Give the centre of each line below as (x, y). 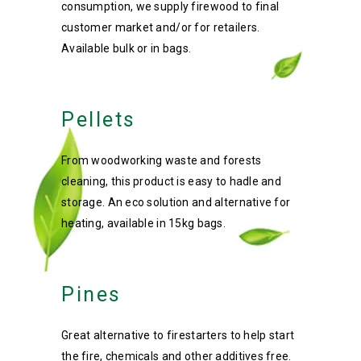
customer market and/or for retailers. (161, 27)
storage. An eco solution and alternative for (176, 202)
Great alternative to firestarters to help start (178, 335)
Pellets (99, 120)
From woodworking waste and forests (162, 160)
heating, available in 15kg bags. (143, 223)
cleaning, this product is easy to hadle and (172, 181)
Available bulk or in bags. (127, 48)
